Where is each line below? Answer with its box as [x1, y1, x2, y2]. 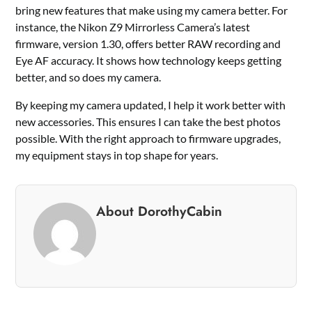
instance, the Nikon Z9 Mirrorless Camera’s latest [15, 20, 251, 34]
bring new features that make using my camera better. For [15, 3, 288, 17]
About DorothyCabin [96, 201, 223, 221]
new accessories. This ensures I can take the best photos [15, 115, 281, 129]
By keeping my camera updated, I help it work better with [15, 98, 286, 112]
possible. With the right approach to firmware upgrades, [15, 132, 281, 146]
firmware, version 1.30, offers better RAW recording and [15, 37, 281, 51]
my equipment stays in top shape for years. [15, 148, 219, 162]
